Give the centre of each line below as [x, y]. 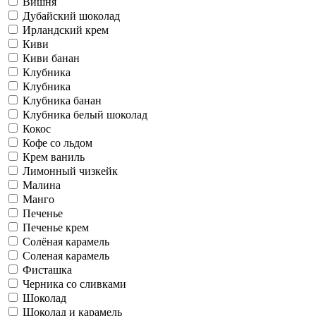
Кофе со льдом [57, 142]
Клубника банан [62, 100]
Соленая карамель [66, 255]
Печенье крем [56, 227]
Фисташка [47, 269]
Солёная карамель [66, 241]
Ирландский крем [66, 30]
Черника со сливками [74, 284]
